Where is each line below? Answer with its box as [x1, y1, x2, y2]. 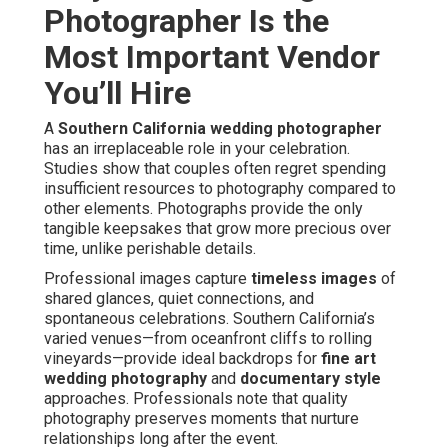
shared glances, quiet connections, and [44, 289, 314, 309]
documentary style [240, 369, 381, 389]
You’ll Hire [44, 74, 191, 113]
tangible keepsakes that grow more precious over [44, 219, 391, 239]
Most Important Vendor [44, 38, 380, 77]
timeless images [251, 269, 377, 289]
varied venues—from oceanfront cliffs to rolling [44, 329, 372, 349]
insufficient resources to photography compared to [44, 179, 396, 199]
